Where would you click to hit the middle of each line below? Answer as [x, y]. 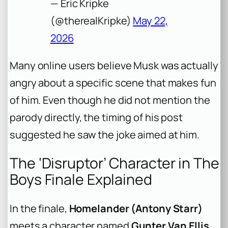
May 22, [150, 20]
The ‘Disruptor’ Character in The [115, 163]
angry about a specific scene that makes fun [113, 82]
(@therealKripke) [92, 20]
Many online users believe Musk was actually [114, 65]
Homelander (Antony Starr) [136, 208]
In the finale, [39, 208]
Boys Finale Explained [81, 180]
